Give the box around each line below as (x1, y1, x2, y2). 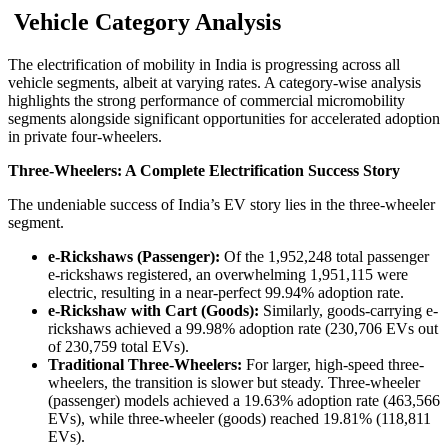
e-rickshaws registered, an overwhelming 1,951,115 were (48, 265, 408, 283)
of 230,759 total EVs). (48, 337, 193, 355)
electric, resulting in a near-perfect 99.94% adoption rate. (48, 283, 404, 301)
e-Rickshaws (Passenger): (48, 247, 220, 265)
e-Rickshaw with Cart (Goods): (48, 301, 259, 319)
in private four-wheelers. (8, 127, 162, 145)
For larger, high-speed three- (242, 355, 424, 373)
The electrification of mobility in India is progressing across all (8, 55, 400, 73)
